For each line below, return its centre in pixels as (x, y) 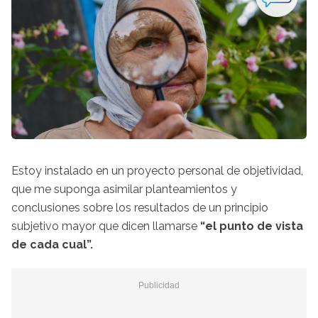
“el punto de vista (252, 226)
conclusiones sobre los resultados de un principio (140, 207)
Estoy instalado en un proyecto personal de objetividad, (157, 170)
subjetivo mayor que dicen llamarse (106, 226)
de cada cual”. (52, 244)
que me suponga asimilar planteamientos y (124, 189)
